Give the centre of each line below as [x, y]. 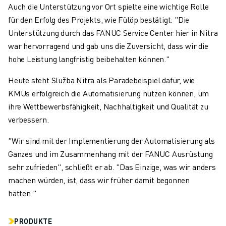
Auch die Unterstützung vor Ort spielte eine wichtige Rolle [108, 7]
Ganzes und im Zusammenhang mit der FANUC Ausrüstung [110, 154]
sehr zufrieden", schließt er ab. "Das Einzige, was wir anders [112, 167]
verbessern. [29, 120]
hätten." [22, 193]
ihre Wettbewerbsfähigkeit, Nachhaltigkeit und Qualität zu [108, 106]
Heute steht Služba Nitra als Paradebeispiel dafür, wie [102, 80]
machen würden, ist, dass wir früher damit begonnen [99, 180]
